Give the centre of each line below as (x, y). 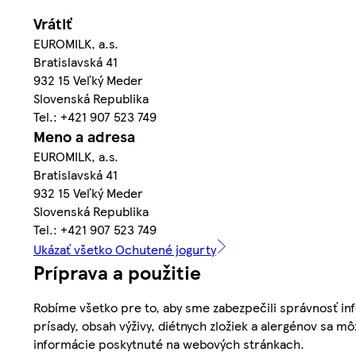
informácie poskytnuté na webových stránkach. (169, 343)
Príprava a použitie (117, 271)
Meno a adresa (84, 136)
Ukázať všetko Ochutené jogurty (125, 249)
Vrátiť (52, 23)
